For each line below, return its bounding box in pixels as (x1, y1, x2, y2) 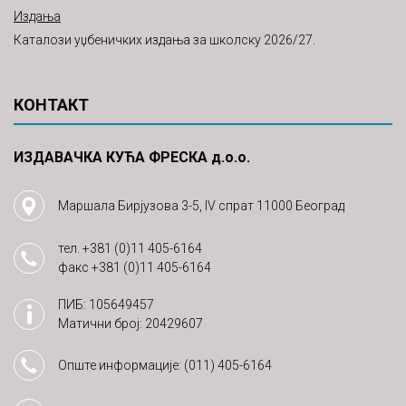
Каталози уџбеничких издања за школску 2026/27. (14, 33, 315, 48)
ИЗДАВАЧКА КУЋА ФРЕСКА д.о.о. (14, 149, 250, 167)
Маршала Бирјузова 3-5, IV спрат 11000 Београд (58, 198, 344, 213)
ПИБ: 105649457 (58, 297, 154, 313)
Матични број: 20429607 (58, 316, 203, 332)
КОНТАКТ (14, 95, 89, 115)
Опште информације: (58, 357, 184, 372)
